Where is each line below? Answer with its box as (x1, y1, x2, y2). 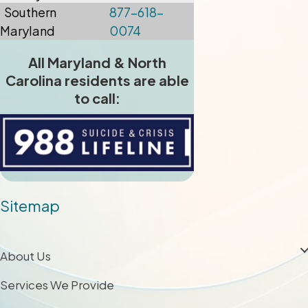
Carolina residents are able (5, 71, 189, 89)
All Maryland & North (27, 54, 166, 71)
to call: (74, 89, 120, 107)
